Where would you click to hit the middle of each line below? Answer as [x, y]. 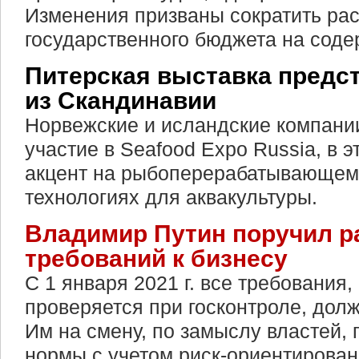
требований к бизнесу [156, 258]
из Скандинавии [121, 101]
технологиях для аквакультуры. [171, 197]
